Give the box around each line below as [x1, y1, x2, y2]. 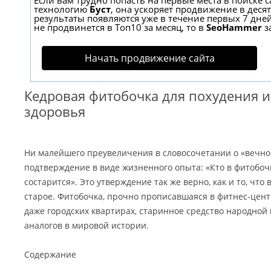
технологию [34, 3, 90, 15]
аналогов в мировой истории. [24, 220, 149, 231]
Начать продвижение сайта [84, 51, 215, 65]
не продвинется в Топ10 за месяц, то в [34, 21, 206, 33]
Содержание [24, 249, 76, 260]
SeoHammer [206, 21, 262, 33]
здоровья [24, 102, 85, 120]
